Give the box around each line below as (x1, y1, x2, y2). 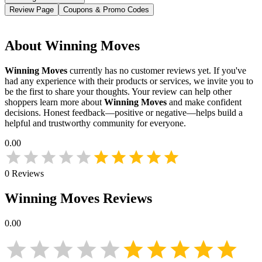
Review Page (9, 5, 54, 15)
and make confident (169, 97, 242, 108)
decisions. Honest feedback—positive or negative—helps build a (5, 108, 243, 118)
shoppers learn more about (5, 97, 102, 108)
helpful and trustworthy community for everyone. (5, 118, 186, 129)
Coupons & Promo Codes (63, 5, 149, 15)
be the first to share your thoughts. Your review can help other (5, 87, 232, 97)
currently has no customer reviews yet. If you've (70, 65, 246, 76)
